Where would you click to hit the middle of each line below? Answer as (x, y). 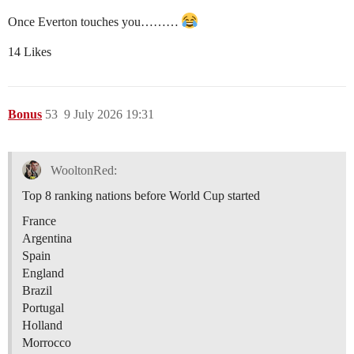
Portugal (43, 308)
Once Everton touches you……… (95, 22)
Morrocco (47, 343)
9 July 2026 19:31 (109, 115)
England (43, 273)
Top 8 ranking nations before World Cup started (141, 196)
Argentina (47, 239)
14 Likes (30, 52)
